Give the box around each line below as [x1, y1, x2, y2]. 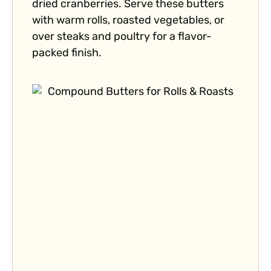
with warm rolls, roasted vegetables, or [32, 15, 224, 27]
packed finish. [32, 48, 102, 60]
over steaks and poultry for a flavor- [32, 31, 212, 44]
